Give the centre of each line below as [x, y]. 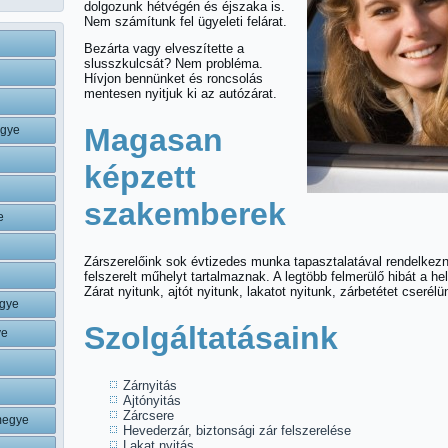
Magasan [153, 140]
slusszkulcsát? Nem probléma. [173, 63]
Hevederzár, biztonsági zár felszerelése [237, 430]
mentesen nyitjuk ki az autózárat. [180, 93]
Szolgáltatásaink [211, 338]
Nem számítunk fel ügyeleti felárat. [185, 21]
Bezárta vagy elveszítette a [164, 48]
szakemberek [185, 214]
